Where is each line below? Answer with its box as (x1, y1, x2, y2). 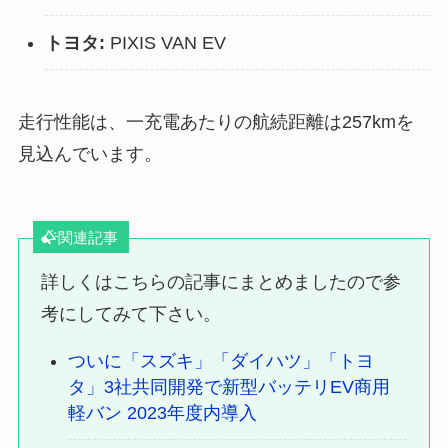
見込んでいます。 (17, 144, 162, 165)
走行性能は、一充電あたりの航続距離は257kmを (17, 112, 414, 133)
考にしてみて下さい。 (41, 304, 222, 325)
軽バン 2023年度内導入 (68, 403, 258, 424)
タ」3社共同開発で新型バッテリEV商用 (68, 377, 391, 398)
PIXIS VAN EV (104, 32, 226, 53)
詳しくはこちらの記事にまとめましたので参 (41, 272, 402, 293)
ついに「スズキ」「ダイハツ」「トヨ (68, 351, 375, 372)
